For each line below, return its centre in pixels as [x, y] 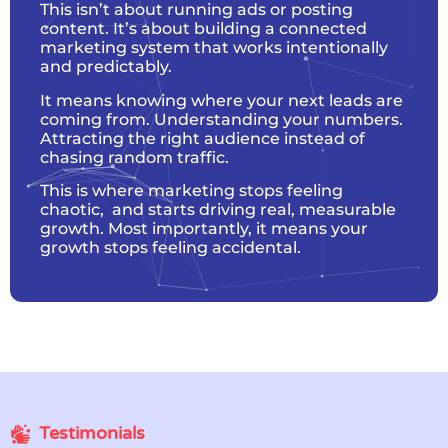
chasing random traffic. [134, 157]
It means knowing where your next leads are [221, 100]
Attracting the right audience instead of [202, 138]
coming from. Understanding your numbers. [221, 119]
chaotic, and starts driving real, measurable [218, 210]
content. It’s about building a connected [203, 29]
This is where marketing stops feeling [191, 191]
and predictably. [106, 67]
